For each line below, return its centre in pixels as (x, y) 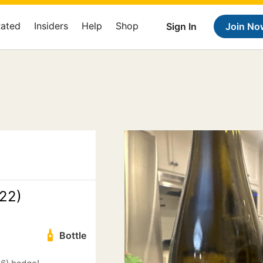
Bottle (73, 235)
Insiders (51, 26)
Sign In (181, 26)
